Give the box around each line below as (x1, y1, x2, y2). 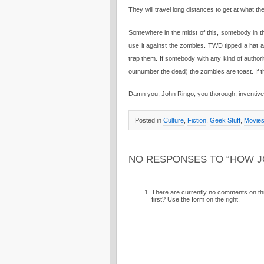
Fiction (187, 116, 206, 124)
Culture (163, 116, 184, 124)
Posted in (135, 116, 163, 124)
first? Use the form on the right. (151, 196, 240, 203)
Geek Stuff (210, 116, 240, 124)
